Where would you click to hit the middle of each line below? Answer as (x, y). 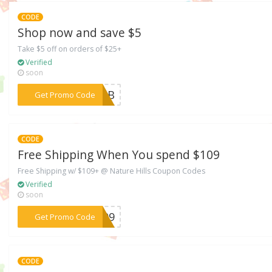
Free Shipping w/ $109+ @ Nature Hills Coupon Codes (112, 171)
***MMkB (90, 95)
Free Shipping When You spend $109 (119, 155)
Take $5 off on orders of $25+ (70, 49)
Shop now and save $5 (80, 33)
